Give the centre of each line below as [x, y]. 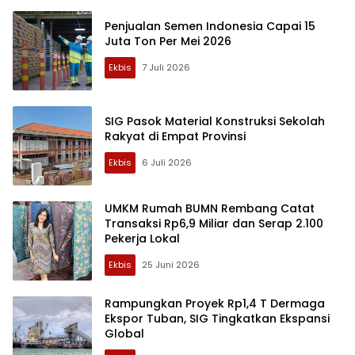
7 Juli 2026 [166, 67]
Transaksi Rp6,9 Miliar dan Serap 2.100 [214, 224]
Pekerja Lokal [142, 239]
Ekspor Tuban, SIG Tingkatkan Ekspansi [217, 319]
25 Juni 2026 [171, 265]
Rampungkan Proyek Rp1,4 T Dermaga [215, 304]
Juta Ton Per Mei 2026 [168, 41]
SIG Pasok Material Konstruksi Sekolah [215, 121]
